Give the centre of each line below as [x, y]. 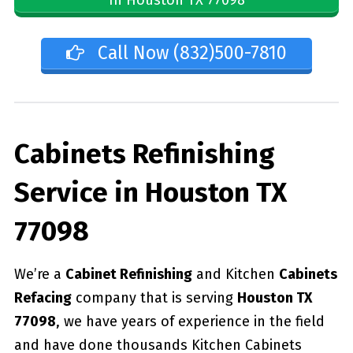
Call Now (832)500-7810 [190, 53]
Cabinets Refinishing [144, 153]
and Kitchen [235, 274]
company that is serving [154, 297]
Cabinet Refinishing [128, 274]
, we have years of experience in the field [190, 321]
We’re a [39, 274]
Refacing [43, 297]
